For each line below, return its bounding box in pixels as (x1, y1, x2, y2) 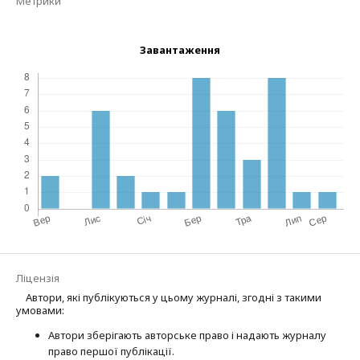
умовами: (16, 303, 64, 317)
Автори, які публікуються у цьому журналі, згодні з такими (26, 290, 321, 305)
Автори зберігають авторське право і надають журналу (48, 328, 326, 342)
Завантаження (140, 43, 220, 57)
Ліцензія (16, 271, 59, 285)
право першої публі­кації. (48, 344, 174, 358)
